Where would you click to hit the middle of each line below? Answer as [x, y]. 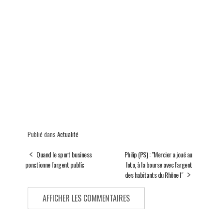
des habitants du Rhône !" [154, 175]
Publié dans [42, 134]
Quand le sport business [64, 155]
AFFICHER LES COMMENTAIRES [86, 198]
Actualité [68, 134]
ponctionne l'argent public [54, 165]
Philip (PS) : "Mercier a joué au [158, 155]
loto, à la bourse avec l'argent [159, 165]
